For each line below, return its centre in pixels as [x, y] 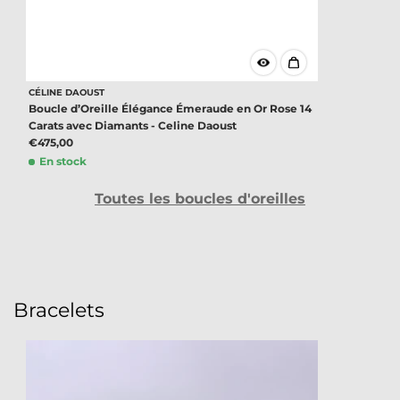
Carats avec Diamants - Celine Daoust [133, 125]
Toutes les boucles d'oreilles [200, 198]
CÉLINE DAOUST [67, 92]
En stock [62, 161]
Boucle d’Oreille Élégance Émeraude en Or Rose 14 [170, 108]
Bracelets [59, 310]
